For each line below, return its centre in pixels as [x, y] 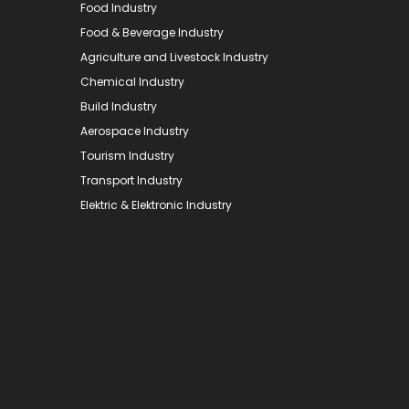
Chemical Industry [132, 81]
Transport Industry [131, 180]
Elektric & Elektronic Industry [156, 204]
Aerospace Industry [135, 131]
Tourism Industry [127, 155]
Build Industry [119, 106]
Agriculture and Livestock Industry [174, 57]
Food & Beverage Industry [152, 32]
